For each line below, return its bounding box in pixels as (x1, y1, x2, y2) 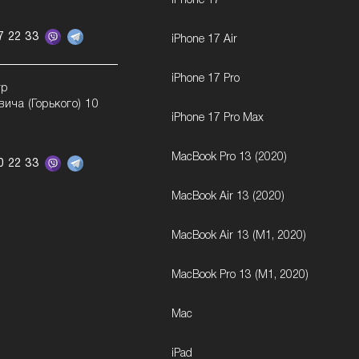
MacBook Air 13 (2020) (171, 192, 285, 202)
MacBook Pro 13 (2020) (171, 152, 288, 163)
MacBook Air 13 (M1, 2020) (171, 231, 307, 241)
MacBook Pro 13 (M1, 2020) (171, 270, 309, 280)
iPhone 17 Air (171, 34, 238, 45)
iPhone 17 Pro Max (171, 113, 264, 123)
